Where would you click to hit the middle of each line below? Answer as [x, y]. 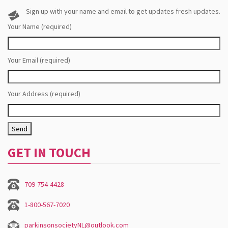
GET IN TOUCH [49, 152]
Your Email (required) [39, 60]
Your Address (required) [44, 94]
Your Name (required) [40, 26]
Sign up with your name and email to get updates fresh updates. [123, 11]
